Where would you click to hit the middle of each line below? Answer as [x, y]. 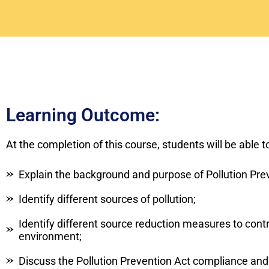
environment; [50, 236]
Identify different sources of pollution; [107, 199]
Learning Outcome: [83, 115]
